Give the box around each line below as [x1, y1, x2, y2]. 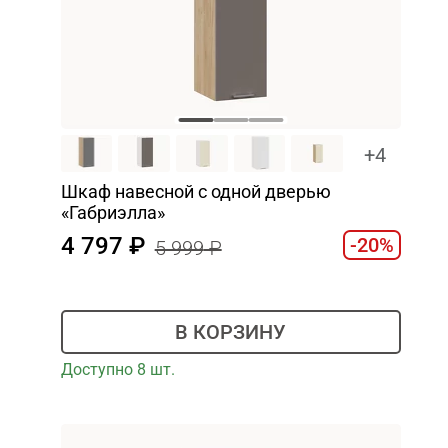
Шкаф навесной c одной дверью [60, 180, 331, 202]
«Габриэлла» [60, 201, 165, 223]
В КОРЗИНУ [175, 320, 287, 345]
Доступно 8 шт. [60, 359, 175, 379]
